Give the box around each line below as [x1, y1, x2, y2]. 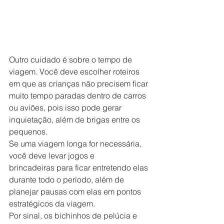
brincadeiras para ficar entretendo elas [9, 162, 150, 173]
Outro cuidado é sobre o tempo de [9, 54, 134, 65]
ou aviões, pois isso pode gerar [9, 102, 123, 113]
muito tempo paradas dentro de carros [9, 90, 148, 101]
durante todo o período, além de [9, 174, 126, 185]
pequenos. [9, 126, 47, 137]
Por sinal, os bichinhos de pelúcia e [9, 210, 139, 221]
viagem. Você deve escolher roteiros [9, 66, 141, 77]
